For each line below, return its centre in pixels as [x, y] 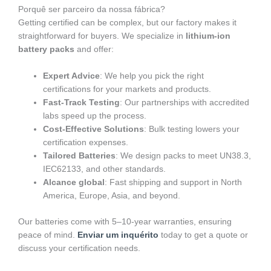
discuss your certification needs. [79, 248]
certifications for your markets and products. [127, 90]
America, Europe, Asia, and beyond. [112, 196]
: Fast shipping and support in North [174, 183]
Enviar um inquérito [118, 235]
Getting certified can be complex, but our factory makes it [127, 23]
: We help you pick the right [152, 76]
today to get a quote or [203, 235]
